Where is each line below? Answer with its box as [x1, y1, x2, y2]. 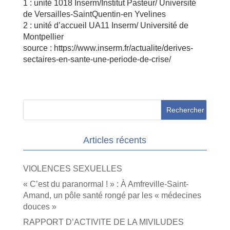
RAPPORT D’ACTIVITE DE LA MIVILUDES [23, 217, 184, 226]
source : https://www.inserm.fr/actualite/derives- [23, 43, 193, 52]
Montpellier [23, 32, 64, 41]
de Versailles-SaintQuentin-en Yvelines [23, 9, 166, 18]
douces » [23, 202, 56, 211]
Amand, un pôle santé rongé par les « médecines [23, 190, 201, 200]
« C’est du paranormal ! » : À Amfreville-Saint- [23, 179, 188, 188]
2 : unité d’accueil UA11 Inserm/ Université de [23, 21, 188, 30]
